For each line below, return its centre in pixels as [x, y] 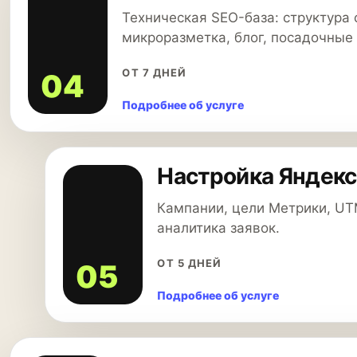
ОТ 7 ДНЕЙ [154, 73]
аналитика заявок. [219, 228]
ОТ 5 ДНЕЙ [189, 263]
